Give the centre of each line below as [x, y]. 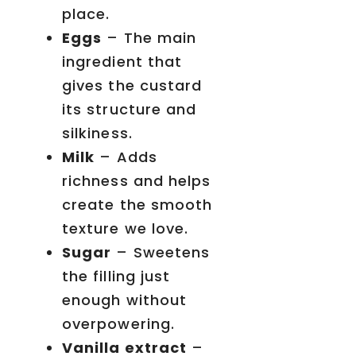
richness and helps [137, 181]
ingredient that [122, 62]
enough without [125, 300]
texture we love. [126, 229]
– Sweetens [161, 253]
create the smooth [137, 205]
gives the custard [132, 86]
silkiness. [97, 133]
